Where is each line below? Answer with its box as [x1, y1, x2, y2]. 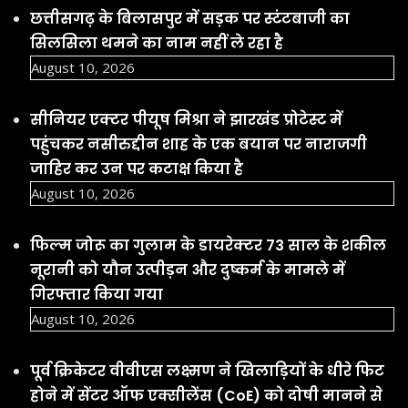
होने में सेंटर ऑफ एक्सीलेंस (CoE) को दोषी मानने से [30, 384, 382, 406]
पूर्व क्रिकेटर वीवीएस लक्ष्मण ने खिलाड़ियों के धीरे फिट [30, 360, 384, 382]
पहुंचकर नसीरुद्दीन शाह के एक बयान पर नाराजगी [30, 133, 367, 155]
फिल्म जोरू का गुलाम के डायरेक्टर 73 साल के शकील [30, 234, 386, 256]
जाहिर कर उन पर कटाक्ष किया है [30, 158, 243, 179]
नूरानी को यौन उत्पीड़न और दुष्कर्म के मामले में [30, 259, 345, 280]
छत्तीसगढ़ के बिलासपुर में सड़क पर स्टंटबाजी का [30, 7, 350, 29]
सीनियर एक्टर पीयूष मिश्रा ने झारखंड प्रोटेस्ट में [30, 108, 342, 130]
